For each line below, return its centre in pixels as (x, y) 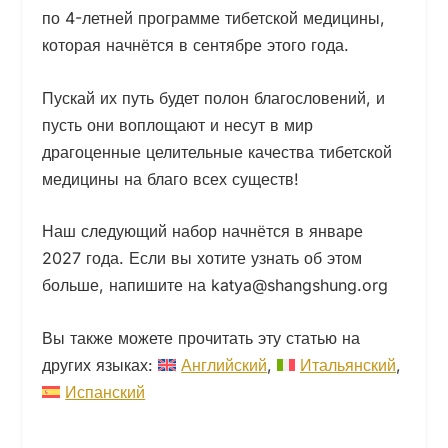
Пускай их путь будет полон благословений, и (214, 97)
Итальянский (348, 364)
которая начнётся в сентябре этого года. (196, 45)
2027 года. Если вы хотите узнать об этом (202, 258)
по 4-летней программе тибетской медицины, (214, 18)
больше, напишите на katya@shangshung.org (215, 285)
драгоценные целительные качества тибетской (217, 151)
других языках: (100, 364)
